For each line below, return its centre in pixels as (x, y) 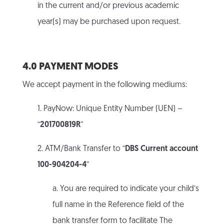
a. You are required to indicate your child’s (125, 189)
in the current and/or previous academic (108, 6)
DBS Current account (161, 149)
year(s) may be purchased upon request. (109, 22)
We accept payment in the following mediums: (104, 85)
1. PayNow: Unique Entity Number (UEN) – (110, 109)
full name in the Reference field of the (118, 205)
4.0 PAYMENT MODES (70, 67)
